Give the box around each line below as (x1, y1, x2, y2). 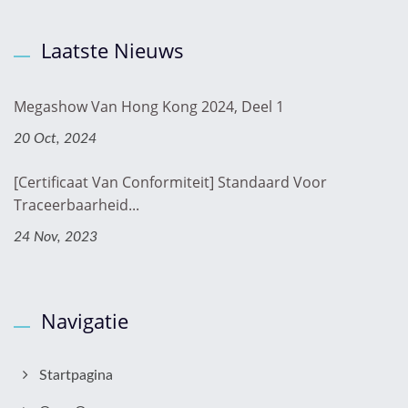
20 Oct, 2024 (14, 131, 97, 147)
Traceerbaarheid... (14, 195, 139, 216)
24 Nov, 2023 (14, 229, 97, 245)
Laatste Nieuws (41, 36, 184, 65)
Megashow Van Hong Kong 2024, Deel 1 (14, 97, 284, 117)
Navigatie (41, 307, 128, 335)
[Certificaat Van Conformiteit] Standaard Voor (14, 172, 327, 193)
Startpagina (39, 368, 113, 383)
